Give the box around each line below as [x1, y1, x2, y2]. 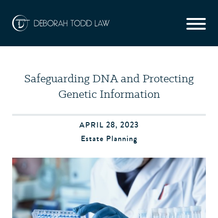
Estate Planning [81, 133, 137, 144]
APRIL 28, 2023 [79, 119, 139, 130]
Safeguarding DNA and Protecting [24, 71, 194, 86]
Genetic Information [58, 86, 160, 101]
